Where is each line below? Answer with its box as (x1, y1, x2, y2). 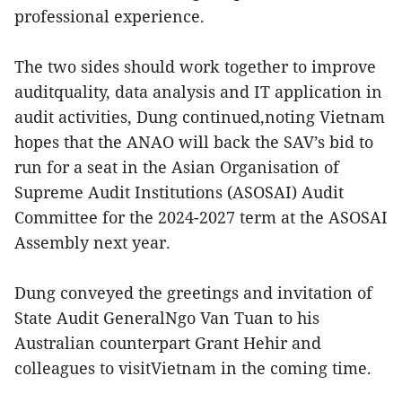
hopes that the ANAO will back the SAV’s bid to (14, 131, 373, 153)
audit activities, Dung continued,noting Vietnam (14, 106, 385, 128)
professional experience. (14, 5, 205, 28)
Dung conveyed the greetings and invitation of (14, 282, 372, 304)
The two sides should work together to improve (14, 56, 376, 78)
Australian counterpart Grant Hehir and (14, 332, 321, 354)
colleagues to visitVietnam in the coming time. (14, 357, 380, 380)
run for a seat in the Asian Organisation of (14, 156, 339, 179)
